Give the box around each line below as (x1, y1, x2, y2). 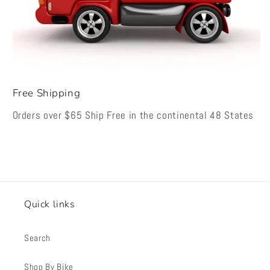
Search (24, 231, 51, 244)
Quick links (24, 197, 75, 211)
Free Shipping (12, 86, 81, 100)
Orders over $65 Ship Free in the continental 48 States (12, 108, 254, 122)
